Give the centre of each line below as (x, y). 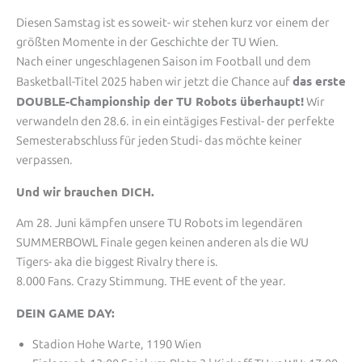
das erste (319, 81)
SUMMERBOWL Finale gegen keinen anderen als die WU (162, 243)
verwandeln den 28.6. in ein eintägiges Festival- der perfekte (175, 121)
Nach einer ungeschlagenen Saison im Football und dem (164, 61)
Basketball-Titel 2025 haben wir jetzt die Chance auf (154, 82)
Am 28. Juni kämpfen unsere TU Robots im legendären (159, 223)
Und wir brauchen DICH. (85, 191)
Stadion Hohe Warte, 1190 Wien (117, 345)
